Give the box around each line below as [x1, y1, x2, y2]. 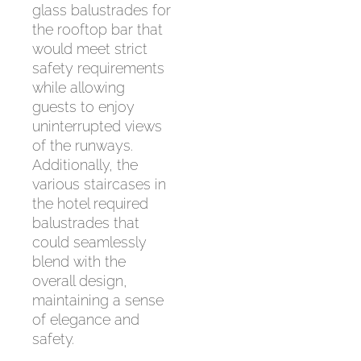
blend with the [32, 253, 126, 270]
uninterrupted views [32, 118, 162, 135]
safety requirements [32, 60, 164, 77]
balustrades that [32, 214, 139, 231]
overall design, [32, 272, 127, 289]
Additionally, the [32, 156, 138, 173]
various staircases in [32, 176, 166, 193]
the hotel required [32, 195, 148, 212]
